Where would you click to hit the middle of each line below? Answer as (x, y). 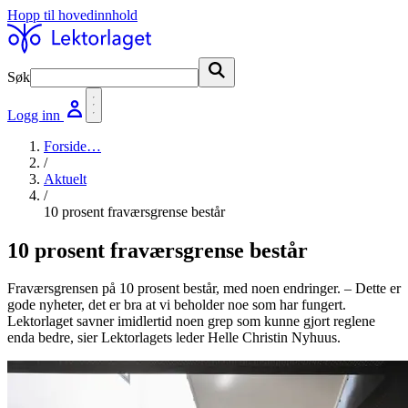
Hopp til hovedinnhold (72, 15)
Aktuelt (65, 178)
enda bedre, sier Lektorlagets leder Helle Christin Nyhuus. (174, 338)
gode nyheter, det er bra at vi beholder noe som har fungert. (177, 305)
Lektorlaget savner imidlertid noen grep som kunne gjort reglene (191, 321)
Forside (65, 146)
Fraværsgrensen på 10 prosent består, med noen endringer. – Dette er (204, 289)
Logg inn (36, 115)
